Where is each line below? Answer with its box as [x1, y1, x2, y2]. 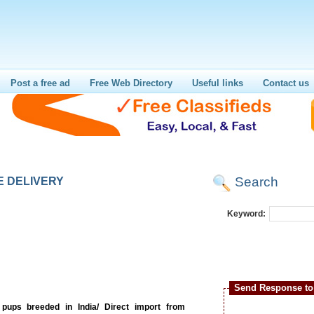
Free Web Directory [90, 78, 172, 88]
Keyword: [227, 209, 266, 219]
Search [235, 175, 278, 189]
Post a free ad [11, 78, 70, 88]
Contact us [263, 78, 309, 88]
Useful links [192, 78, 243, 88]
